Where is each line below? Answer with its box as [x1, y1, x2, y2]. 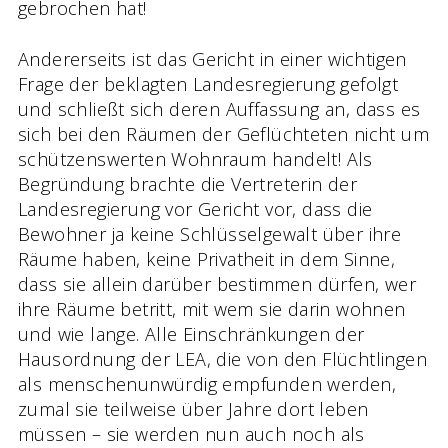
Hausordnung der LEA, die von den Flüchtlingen [18, 346, 427, 371]
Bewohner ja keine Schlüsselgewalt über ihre [18, 221, 402, 246]
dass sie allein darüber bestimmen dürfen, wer [18, 271, 416, 296]
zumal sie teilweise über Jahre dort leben [18, 396, 369, 421]
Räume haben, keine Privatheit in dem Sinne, [18, 246, 396, 271]
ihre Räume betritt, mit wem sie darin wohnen [18, 296, 406, 321]
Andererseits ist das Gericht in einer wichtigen [18, 46, 407, 71]
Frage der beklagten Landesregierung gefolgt [18, 71, 399, 96]
